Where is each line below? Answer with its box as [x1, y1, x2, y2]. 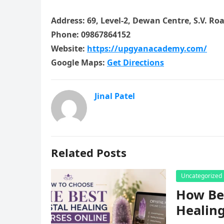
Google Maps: [51, 57, 107, 68]
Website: [51, 43, 87, 54]
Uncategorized [181, 171, 222, 180]
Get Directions [107, 57, 164, 68]
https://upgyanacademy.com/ [87, 43, 207, 54]
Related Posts [51, 145, 126, 160]
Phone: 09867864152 [51, 29, 130, 40]
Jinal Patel [94, 90, 135, 101]
